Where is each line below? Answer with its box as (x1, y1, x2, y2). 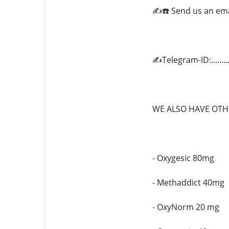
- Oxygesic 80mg (152, 152, 214, 164)
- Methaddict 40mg (152, 177, 224, 188)
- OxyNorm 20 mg (152, 201, 219, 213)
